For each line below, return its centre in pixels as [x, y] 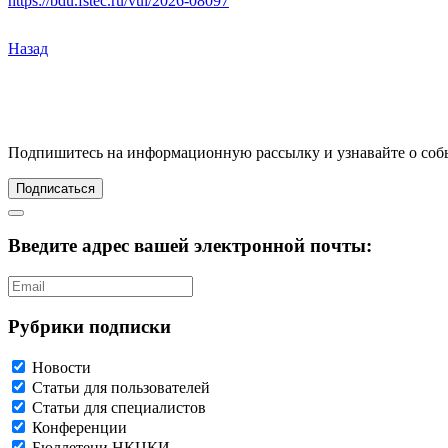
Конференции [79, 427]
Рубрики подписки [89, 326]
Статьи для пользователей [121, 387]
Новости [61, 367]
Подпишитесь [55, 152]
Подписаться [55, 188]
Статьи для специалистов [119, 407]
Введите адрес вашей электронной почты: [190, 246]
